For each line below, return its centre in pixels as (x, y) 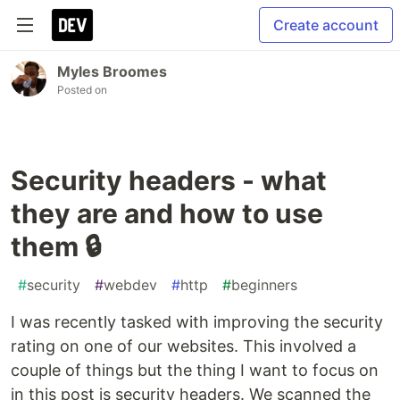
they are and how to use (167, 213)
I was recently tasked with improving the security (197, 322)
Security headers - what (169, 180)
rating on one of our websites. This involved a (183, 346)
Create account (326, 25)
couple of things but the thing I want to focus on (195, 370)
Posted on (82, 90)
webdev (130, 285)
